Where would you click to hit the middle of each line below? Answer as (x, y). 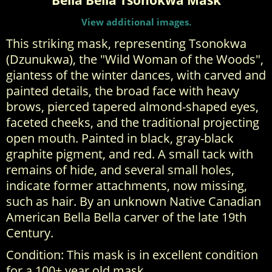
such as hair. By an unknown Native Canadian (134, 201)
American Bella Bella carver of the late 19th (126, 217)
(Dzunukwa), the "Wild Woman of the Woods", (135, 59)
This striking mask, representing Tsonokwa (126, 43)
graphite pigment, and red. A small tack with (130, 154)
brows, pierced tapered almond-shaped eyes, (132, 107)
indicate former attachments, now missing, (127, 185)
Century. (30, 233)
